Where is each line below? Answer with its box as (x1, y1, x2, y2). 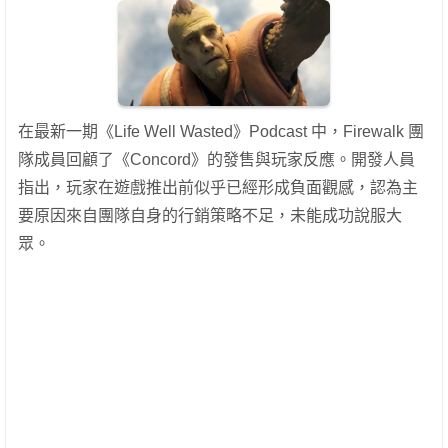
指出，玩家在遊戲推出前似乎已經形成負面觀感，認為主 (18, 178, 418, 196)
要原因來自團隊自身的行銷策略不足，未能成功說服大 (18, 206, 402, 224)
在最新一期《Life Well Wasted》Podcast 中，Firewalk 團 (18, 122, 424, 140)
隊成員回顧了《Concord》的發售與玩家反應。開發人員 (18, 150, 415, 168)
